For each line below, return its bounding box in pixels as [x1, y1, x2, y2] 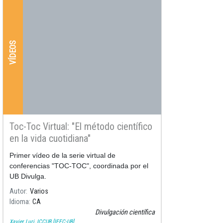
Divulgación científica [95, 208, 155, 217]
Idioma [9, 197, 29, 206]
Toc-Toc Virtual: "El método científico [9, 120, 152, 132]
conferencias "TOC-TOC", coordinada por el [9, 161, 148, 170]
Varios [29, 187, 48, 196]
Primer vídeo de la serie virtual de [9, 151, 115, 159]
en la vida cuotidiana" [9, 132, 91, 144]
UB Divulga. [9, 172, 46, 180]
